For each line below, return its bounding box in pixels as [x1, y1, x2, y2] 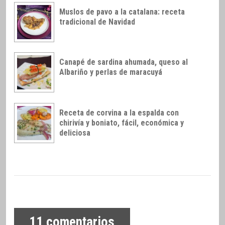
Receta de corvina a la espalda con [59, 108, 179, 118]
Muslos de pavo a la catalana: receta [59, 7, 185, 17]
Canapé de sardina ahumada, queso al [59, 57, 188, 67]
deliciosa [59, 128, 90, 138]
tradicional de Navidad [59, 17, 135, 27]
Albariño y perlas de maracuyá [59, 67, 162, 77]
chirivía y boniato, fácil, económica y [59, 118, 184, 128]
